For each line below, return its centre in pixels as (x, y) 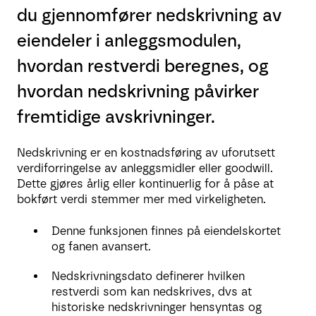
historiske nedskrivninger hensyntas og (157, 307)
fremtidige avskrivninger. (116, 116)
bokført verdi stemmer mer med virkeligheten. (143, 200)
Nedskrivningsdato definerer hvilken (148, 276)
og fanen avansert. (103, 246)
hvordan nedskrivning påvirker (138, 91)
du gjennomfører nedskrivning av (149, 15)
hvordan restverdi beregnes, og (143, 66)
